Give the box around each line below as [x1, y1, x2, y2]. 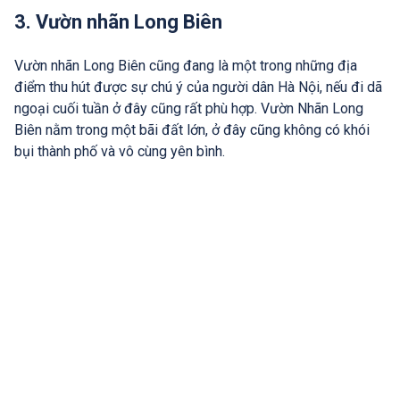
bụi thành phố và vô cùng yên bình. [14, 143, 225, 161]
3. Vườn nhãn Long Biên [14, 11, 222, 34]
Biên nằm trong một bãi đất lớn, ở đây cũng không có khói [14, 121, 370, 139]
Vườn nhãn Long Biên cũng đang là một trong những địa [14, 57, 357, 75]
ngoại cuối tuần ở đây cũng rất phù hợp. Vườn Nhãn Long [14, 100, 363, 118]
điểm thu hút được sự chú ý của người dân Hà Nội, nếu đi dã [14, 79, 382, 96]
